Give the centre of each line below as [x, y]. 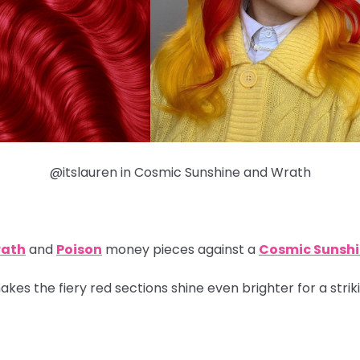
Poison [79, 250]
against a [227, 250]
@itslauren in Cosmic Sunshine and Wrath [180, 173]
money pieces [148, 250]
